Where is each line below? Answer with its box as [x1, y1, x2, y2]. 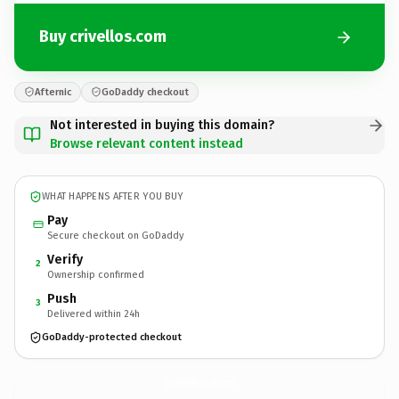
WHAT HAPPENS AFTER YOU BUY [42, 191, 183, 202]
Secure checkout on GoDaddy [47, 229, 183, 241]
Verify [47, 251, 83, 267]
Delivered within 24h [47, 307, 140, 320]
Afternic [35, 85, 71, 98]
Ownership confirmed [47, 268, 144, 281]
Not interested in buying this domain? [50, 117, 274, 133]
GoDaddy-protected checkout [42, 331, 182, 343]
